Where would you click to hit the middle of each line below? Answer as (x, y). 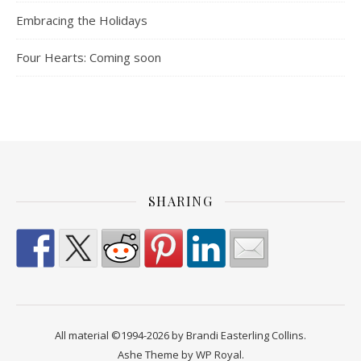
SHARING (180, 201)
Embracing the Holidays (82, 21)
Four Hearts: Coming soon (89, 58)
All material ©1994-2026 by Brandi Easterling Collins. (180, 336)
